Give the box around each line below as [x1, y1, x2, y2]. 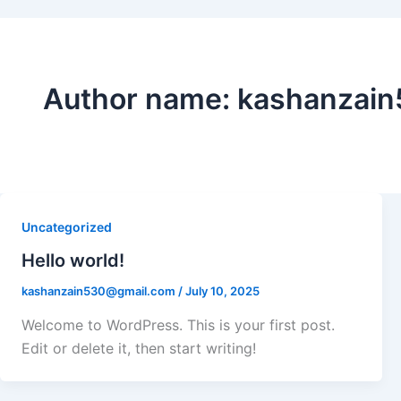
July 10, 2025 [185, 284, 260, 299]
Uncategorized [21, 218, 112, 235]
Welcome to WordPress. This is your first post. [21, 316, 335, 335]
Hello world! [21, 250, 124, 272]
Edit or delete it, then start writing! [21, 339, 256, 358]
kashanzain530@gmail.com [21, 284, 178, 299]
